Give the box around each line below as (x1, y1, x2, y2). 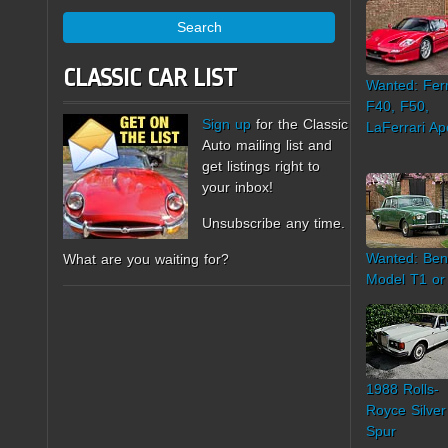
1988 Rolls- (366, 381, 439, 397)
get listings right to (202, 158, 320, 174)
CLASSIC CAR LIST (63, 64, 237, 92)
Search (176, 19, 222, 35)
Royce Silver (366, 402, 446, 418)
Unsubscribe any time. (202, 215, 345, 231)
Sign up (202, 116, 251, 132)
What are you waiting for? (63, 251, 229, 267)
